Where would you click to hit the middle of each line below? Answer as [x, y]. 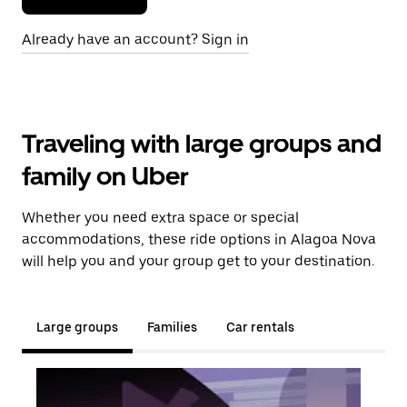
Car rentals [260, 327]
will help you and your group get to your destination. [198, 261]
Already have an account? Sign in [135, 40]
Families [172, 327]
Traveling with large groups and [202, 144]
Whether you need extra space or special [160, 218]
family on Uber [105, 176]
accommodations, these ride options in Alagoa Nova [199, 239]
